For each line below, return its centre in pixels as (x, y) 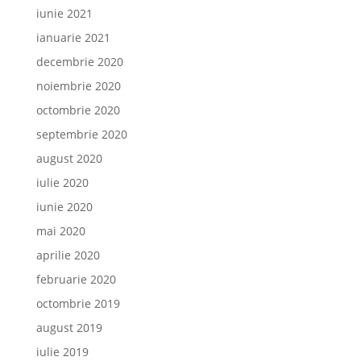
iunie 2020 (64, 206)
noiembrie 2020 (78, 85)
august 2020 (69, 158)
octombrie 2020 (78, 110)
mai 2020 (60, 230)
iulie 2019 (62, 351)
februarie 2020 (76, 279)
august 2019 (69, 327)
